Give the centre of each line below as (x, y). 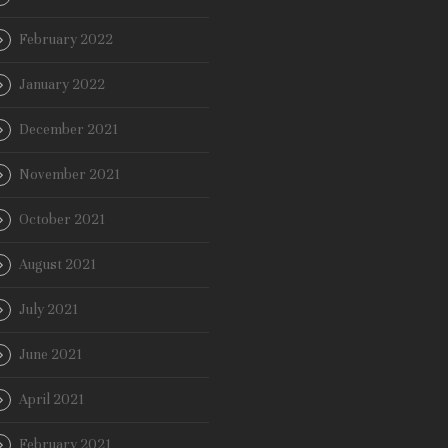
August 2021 (57, 265)
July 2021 (48, 310)
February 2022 (66, 40)
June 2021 (50, 355)
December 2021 (68, 130)
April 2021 (51, 400)
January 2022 (62, 85)
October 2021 (62, 220)
